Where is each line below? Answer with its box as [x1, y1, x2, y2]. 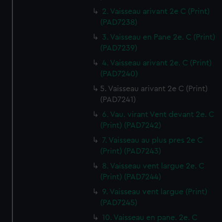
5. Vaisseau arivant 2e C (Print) [100, 85, 208, 93]
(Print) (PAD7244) [100, 173, 162, 181]
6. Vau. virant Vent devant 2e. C [102, 111, 215, 118]
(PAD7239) [100, 44, 138, 52]
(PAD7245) [100, 199, 138, 207]
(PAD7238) [100, 18, 138, 26]
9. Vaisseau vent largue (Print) [102, 188, 208, 196]
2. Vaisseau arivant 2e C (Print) [102, 7, 210, 15]
